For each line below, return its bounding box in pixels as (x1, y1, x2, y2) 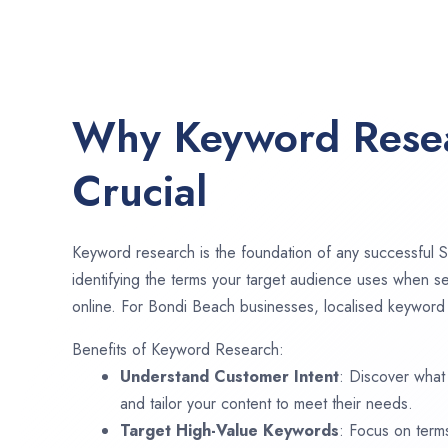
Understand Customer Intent (120, 364, 339, 388)
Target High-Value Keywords (120, 418, 339, 442)
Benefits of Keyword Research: (72, 337, 284, 361)
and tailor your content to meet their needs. (120, 391, 413, 415)
